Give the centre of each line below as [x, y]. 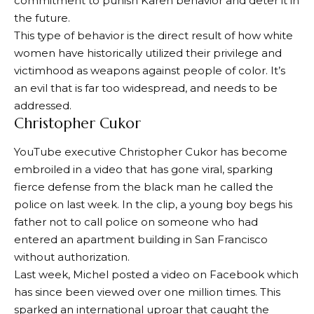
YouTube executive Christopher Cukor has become [151, 151]
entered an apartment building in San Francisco [141, 239]
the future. [42, 18]
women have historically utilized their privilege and [148, 53]
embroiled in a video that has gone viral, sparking [143, 169]
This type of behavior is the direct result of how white [153, 36]
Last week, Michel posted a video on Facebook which [156, 274]
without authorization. [72, 257]
